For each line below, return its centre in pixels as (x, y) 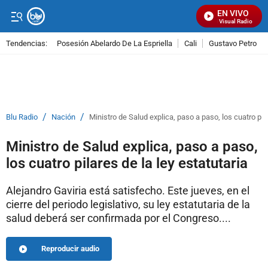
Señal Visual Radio (224, 21)
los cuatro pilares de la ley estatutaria (127, 163)
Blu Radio (22, 117)
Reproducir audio (70, 249)
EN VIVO (233, 13)
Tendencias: (27, 43)
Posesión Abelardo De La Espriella (115, 43)
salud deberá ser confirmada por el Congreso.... (118, 218)
